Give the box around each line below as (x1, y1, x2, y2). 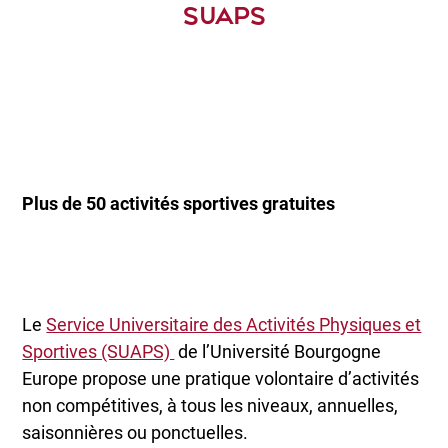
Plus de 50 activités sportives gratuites (22, 193, 336, 215)
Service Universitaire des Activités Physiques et (46, 313, 422, 335)
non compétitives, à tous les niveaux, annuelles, (22, 394, 399, 416)
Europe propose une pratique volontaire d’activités (22, 367, 420, 389)
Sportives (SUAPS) (22, 340, 175, 362)
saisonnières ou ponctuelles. (22, 421, 249, 443)
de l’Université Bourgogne (174, 340, 382, 362)
